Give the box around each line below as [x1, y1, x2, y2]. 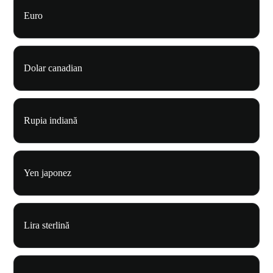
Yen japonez [24, 168, 71, 179]
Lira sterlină [24, 220, 69, 231]
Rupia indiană [24, 115, 77, 126]
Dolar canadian [24, 63, 82, 74]
